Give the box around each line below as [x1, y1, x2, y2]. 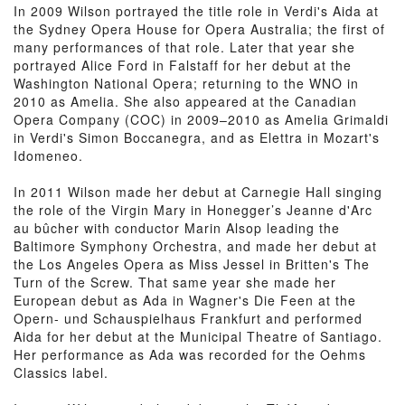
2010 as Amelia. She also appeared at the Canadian [14, 92, 357, 110]
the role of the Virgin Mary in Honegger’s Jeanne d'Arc [14, 201, 372, 219]
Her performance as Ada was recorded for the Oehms [14, 345, 366, 363]
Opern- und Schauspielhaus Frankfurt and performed [14, 309, 363, 327]
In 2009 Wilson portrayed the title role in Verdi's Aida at [14, 2, 379, 20]
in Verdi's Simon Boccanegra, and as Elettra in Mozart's [14, 128, 380, 146]
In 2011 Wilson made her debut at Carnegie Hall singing [14, 183, 382, 201]
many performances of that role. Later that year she [14, 38, 355, 56]
